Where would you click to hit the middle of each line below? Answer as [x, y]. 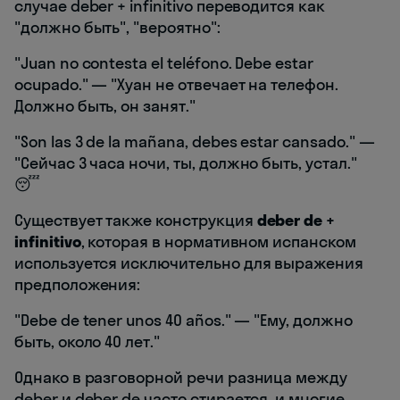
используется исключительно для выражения [189, 263]
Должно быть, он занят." [105, 106]
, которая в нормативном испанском [218, 242]
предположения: [78, 285]
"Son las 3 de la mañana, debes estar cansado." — [195, 142]
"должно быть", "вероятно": [117, 28]
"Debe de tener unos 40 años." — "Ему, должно [183, 321]
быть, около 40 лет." [87, 342]
